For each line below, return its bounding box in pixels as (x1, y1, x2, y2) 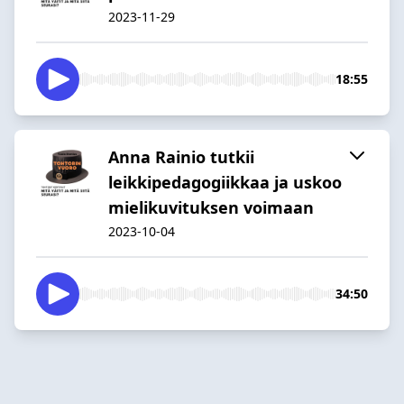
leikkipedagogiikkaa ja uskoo (108, 170, 342, 193)
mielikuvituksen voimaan (108, 196, 314, 218)
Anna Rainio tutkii (108, 145, 254, 168)
